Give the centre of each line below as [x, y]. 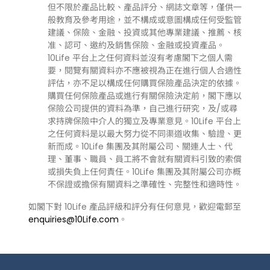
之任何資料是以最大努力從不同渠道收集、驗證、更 [144, 134]
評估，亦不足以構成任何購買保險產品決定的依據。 [144, 83]
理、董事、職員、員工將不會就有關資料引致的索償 [144, 159]
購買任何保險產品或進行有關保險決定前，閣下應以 [144, 96]
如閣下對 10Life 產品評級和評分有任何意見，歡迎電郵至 [134, 207]
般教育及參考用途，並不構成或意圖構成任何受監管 [144, 20]
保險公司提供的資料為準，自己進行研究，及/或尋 [142, 109]
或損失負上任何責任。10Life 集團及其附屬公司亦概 [144, 172]
